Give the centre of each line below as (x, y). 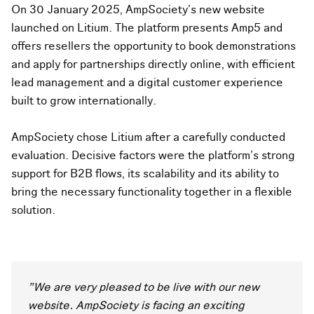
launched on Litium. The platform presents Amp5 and (147, 28)
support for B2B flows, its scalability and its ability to (145, 174)
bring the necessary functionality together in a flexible (152, 192)
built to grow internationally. (84, 101)
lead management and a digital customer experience (147, 83)
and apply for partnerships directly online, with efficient (153, 65)
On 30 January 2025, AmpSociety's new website (138, 10)
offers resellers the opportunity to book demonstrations (153, 47)
